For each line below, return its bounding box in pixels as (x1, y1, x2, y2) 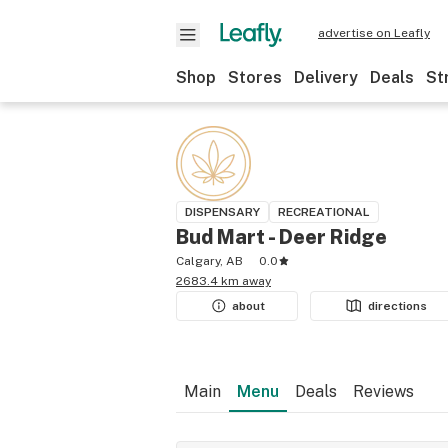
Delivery (294, 68, 358, 87)
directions (368, 299, 428, 313)
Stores (228, 68, 282, 87)
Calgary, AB (176, 254, 243, 268)
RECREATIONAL (278, 205, 370, 219)
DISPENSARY (185, 205, 260, 219)
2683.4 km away (176, 274, 271, 288)
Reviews (353, 382, 414, 401)
